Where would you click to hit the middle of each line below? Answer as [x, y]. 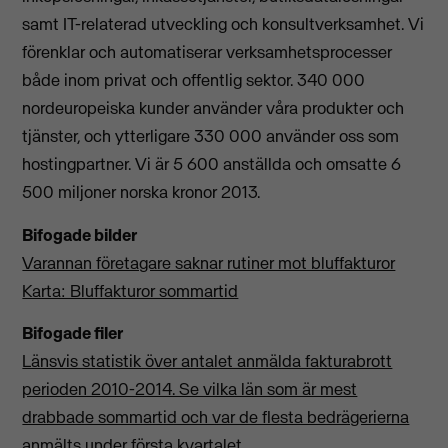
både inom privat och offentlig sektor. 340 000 [194, 80]
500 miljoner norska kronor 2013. [141, 192]
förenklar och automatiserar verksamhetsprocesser [207, 52]
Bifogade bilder [80, 234]
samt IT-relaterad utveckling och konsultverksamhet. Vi [223, 24]
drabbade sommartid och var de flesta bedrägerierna [216, 417]
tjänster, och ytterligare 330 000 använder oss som [211, 136]
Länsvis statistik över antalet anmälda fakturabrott [207, 361]
